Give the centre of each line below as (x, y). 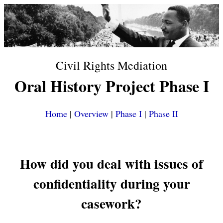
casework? (111, 204)
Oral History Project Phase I (111, 86)
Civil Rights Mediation (111, 65)
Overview (91, 113)
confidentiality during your (111, 184)
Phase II (163, 113)
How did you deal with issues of (111, 164)
